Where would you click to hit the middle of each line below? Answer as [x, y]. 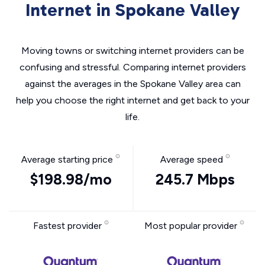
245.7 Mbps [195, 179]
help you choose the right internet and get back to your [132, 100]
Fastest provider [68, 226]
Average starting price [68, 159]
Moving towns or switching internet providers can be [132, 51]
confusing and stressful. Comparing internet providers [132, 67]
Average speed [193, 159]
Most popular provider [192, 226]
